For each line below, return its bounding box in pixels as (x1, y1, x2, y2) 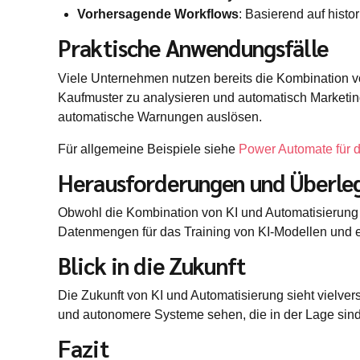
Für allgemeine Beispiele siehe (58, 141, 239, 156)
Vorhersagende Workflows (77, 7, 239, 22)
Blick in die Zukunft (58, 251, 246, 281)
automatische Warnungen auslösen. (58, 109, 262, 124)
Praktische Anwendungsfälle (58, 33, 328, 63)
